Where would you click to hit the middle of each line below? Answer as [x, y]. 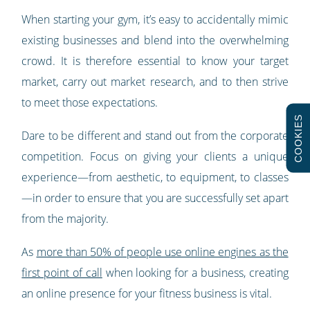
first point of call [62, 272]
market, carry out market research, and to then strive [155, 81]
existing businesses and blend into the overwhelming [155, 40]
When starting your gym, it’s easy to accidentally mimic [155, 19]
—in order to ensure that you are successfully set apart [155, 198]
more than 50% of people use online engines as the [162, 252]
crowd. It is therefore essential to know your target [155, 61]
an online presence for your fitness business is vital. [147, 293]
